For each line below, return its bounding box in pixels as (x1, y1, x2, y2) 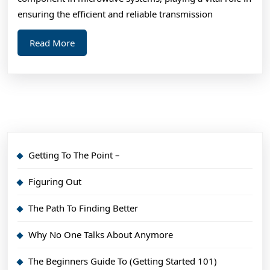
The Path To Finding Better (28, 201, 138, 214)
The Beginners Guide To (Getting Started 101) (28, 254, 217, 267)
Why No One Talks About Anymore (28, 228, 173, 240)
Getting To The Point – (28, 148, 120, 161)
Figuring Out (28, 175, 81, 187)
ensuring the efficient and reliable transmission (17, 7, 213, 20)
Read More (30, 36, 75, 49)
